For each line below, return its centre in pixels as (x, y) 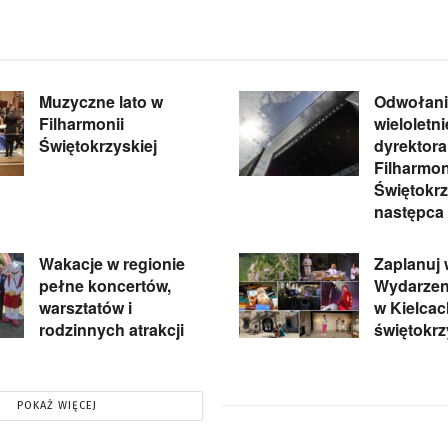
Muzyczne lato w (101, 101)
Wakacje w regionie (112, 263)
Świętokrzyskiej (98, 145)
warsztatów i (85, 307)
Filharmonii (81, 123)
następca (409, 211)
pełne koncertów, (105, 285)
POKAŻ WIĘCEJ (56, 405)
